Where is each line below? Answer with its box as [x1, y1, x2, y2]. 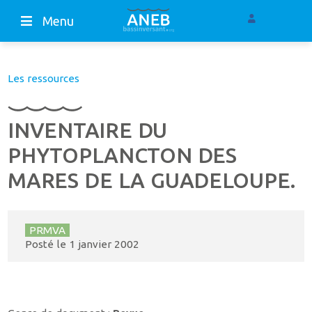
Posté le [24, 238, 69, 251]
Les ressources [8, 72, 80, 85]
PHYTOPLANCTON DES [8, 143, 237, 168]
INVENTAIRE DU [8, 118, 167, 143]
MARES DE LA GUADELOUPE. [8, 169, 296, 193]
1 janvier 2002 [68, 238, 139, 251]
